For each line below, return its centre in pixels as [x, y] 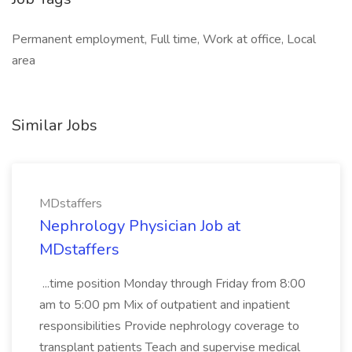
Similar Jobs [55, 125]
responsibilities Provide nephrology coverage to [169, 326]
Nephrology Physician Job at [140, 226]
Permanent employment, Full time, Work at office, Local [164, 39]
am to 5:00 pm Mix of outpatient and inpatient [165, 305]
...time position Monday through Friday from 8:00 [172, 284]
